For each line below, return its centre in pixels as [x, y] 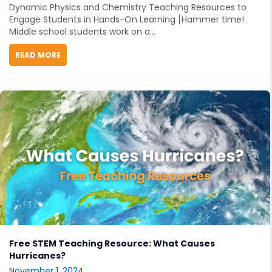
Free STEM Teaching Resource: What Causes [112, 244]
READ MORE [38, 55]
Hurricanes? [37, 256]
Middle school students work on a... [82, 31]
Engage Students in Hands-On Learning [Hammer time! [127, 19]
